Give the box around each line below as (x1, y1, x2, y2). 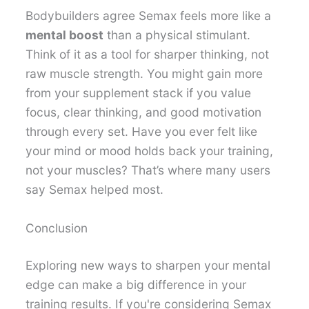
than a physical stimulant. (103, 28, 251, 43)
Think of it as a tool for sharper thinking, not (26, 47, 270, 62)
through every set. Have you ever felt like (26, 124, 258, 139)
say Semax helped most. (26, 182, 164, 197)
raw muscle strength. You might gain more (26, 66, 263, 81)
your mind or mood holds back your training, (26, 143, 274, 159)
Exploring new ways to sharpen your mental (26, 257, 271, 272)
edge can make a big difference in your (26, 277, 247, 292)
